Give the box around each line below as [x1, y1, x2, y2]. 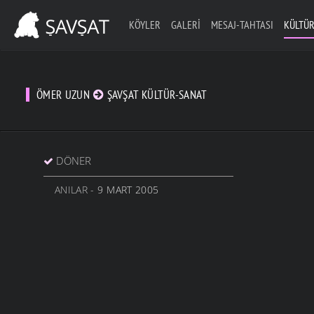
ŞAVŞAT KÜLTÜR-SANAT [103, 87, 207, 103]
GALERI [170, 18, 200, 32]
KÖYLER [128, 18, 161, 32]
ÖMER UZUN [36, 87, 93, 103]
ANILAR [55, 183, 88, 197]
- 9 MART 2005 [87, 183, 159, 197]
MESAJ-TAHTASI [210, 18, 273, 32]
